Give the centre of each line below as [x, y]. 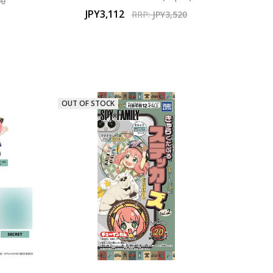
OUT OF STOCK [88, 104]
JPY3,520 [169, 14]
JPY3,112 [105, 14]
